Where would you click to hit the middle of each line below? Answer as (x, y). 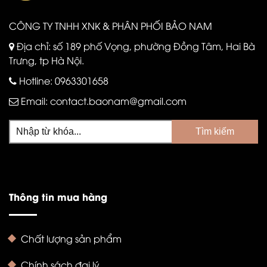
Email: (34, 100)
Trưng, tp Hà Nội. (46, 60)
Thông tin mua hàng (58, 196)
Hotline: (36, 80)
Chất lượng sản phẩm (71, 238)
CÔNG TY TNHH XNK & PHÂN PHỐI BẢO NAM (111, 25)
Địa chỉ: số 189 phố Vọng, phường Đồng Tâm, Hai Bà (135, 46)
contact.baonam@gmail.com (118, 100)
